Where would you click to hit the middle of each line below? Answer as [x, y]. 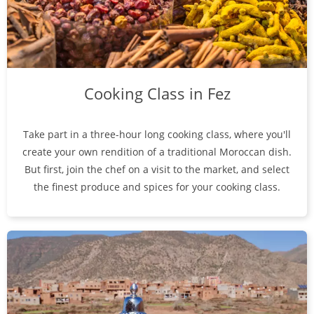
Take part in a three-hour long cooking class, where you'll [157, 134]
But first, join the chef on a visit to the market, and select [157, 169]
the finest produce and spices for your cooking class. [157, 186]
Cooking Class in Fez [157, 93]
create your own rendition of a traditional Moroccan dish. [157, 151]
